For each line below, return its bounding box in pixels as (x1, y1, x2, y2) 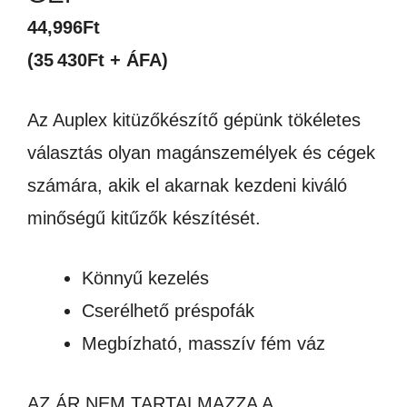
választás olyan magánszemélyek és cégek (27, 143, 375, 163)
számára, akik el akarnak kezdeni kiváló (27, 175, 347, 195)
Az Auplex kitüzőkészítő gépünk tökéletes (27, 110, 361, 130)
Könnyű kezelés (82, 268, 209, 288)
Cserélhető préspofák (82, 301, 254, 321)
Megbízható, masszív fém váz (82, 333, 325, 353)
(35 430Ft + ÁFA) (27, 50, 168, 70)
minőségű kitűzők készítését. (27, 208, 261, 228)
